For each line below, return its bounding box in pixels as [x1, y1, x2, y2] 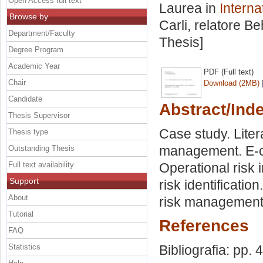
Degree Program [8, 45, 63, 54]
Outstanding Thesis [8, 143, 75, 153]
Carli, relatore [159, 18, 244, 33]
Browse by [9, 11, 48, 21]
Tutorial [8, 209, 33, 218]
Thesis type [8, 127, 48, 136]
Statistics [8, 242, 41, 251]
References [159, 216, 249, 235]
